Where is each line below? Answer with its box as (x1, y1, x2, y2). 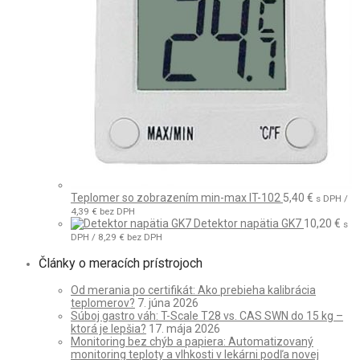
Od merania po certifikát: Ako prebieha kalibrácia (71, 284, 316, 297)
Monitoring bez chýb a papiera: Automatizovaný (71, 335, 313, 349)
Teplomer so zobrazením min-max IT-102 (71, 191, 280, 205)
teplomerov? (71, 297, 135, 310)
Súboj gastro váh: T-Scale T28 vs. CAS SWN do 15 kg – (71, 309, 343, 323)
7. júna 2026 (137, 297, 198, 310)
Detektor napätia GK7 (194, 217, 301, 231)
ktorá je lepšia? (71, 322, 146, 336)
